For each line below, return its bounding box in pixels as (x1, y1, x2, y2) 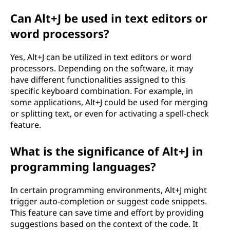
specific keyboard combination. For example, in (10, 85, 193, 97)
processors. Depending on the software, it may (10, 63, 193, 74)
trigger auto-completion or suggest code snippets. (10, 196, 207, 207)
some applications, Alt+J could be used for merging (10, 97, 208, 108)
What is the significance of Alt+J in (10, 143, 203, 159)
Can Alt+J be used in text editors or (10, 10, 207, 26)
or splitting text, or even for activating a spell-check (10, 108, 209, 119)
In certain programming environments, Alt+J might (10, 184, 207, 196)
